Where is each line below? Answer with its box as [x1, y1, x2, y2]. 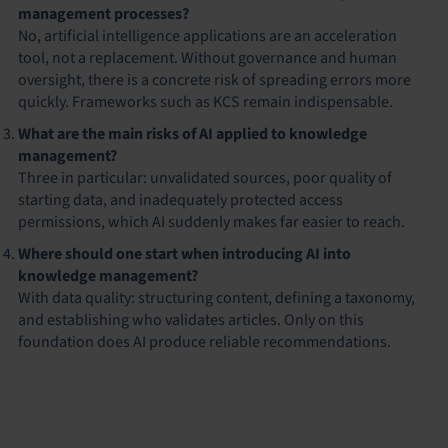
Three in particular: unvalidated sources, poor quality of [18, 166, 392, 189]
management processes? [18, 2, 189, 25]
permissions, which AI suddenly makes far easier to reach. [18, 210, 405, 233]
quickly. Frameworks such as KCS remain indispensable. [18, 90, 393, 113]
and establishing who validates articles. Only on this [18, 308, 364, 331]
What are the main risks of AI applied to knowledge [18, 122, 367, 145]
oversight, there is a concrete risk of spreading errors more [18, 68, 411, 91]
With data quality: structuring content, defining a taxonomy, [18, 286, 415, 309]
